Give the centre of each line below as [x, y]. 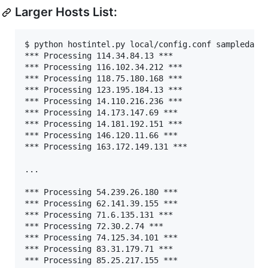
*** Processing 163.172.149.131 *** [106, 147]
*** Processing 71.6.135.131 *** [99, 215]
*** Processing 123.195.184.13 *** [103, 90]
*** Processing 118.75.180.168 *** [103, 79]
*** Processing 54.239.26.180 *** [101, 192]
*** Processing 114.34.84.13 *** [99, 56]
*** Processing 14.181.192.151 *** [103, 124]
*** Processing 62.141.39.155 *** [101, 204]
